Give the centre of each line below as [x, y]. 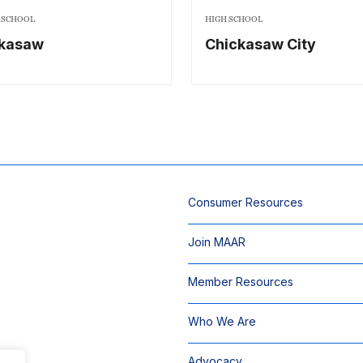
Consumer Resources [246, 202]
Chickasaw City [261, 44]
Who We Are [222, 321]
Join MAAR [217, 242]
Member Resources [241, 282]
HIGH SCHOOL [234, 19]
